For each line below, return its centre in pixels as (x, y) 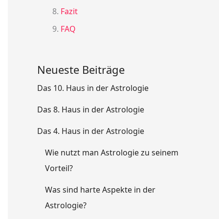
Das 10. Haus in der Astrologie (93, 88)
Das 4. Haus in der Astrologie (91, 131)
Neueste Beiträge (81, 69)
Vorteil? (59, 168)
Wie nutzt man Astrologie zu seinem (112, 152)
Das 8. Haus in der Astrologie (91, 109)
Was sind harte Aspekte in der (100, 189)
